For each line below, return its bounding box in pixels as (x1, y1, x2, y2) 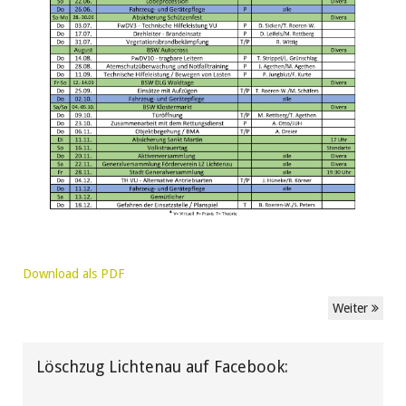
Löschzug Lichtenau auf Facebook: (36, 356, 288, 376)
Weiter (333, 300, 372, 315)
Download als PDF (23, 266, 124, 281)
